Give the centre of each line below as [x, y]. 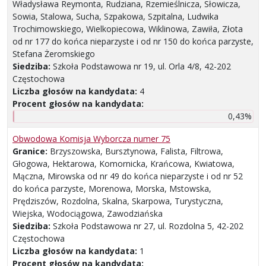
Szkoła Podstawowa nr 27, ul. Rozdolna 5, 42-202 [148, 226]
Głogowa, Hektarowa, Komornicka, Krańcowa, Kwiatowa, [123, 164]
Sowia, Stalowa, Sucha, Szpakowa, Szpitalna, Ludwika [115, 17]
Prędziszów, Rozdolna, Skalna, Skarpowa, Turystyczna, [118, 201]
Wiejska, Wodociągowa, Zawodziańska [88, 214]
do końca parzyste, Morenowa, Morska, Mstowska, [112, 189]
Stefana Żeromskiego [54, 54]
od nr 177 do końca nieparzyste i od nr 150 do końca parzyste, [133, 42]
